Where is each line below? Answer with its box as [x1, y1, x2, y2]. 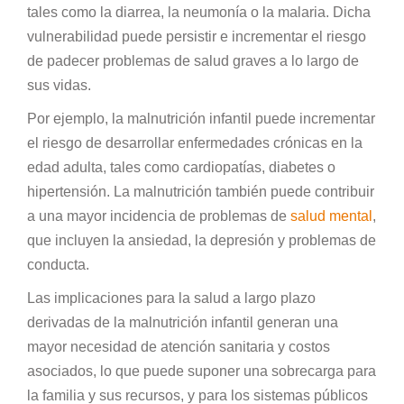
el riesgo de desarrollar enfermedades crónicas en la [27, 134, 363, 151]
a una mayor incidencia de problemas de [27, 207, 290, 224]
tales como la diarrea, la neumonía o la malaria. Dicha [27, 4, 371, 20]
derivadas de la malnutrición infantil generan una [27, 314, 338, 330]
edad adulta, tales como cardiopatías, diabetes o [27, 159, 335, 175]
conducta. [27, 256, 93, 272]
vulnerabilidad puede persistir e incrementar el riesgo [27, 28, 366, 44]
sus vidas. [27, 77, 91, 93]
